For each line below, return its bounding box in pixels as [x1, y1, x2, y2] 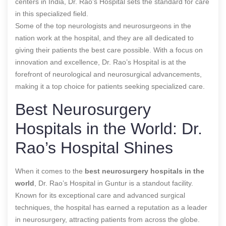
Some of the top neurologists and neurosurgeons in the [15, 21, 191, 30]
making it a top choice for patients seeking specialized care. [15, 82, 205, 90]
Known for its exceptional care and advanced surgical [15, 191, 185, 199]
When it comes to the [15, 166, 85, 175]
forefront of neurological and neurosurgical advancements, [15, 70, 202, 78]
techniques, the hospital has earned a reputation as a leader [15, 203, 207, 211]
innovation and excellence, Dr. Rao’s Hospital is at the [15, 58, 186, 66]
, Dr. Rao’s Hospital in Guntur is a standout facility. [34, 179, 193, 187]
